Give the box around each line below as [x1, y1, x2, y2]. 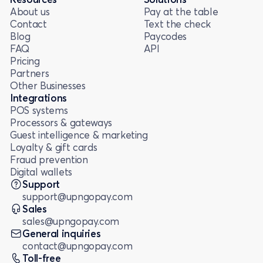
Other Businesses [10, 79, 86, 92]
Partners [10, 67, 49, 80]
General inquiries [22, 227, 101, 240]
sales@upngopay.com [22, 215, 120, 228]
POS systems [10, 104, 68, 117]
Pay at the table [143, 5, 218, 18]
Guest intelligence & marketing [10, 129, 148, 141]
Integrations [10, 92, 67, 104]
